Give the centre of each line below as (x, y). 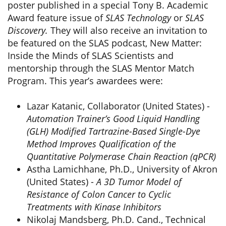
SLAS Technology (138, 18)
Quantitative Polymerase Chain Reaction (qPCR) (121, 156)
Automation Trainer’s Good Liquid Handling (113, 119)
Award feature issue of (56, 18)
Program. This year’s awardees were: (85, 81)
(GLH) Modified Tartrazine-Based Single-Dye (114, 131)
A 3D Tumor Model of (139, 182)
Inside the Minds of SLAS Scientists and (91, 55)
